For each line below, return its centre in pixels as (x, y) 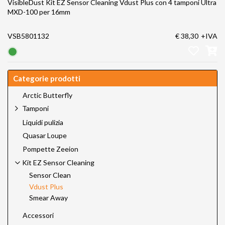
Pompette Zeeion (50, 149)
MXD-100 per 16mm (39, 12)
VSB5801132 (28, 36)
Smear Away (48, 198)
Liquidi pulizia (43, 122)
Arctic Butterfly (47, 95)
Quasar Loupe (45, 136)
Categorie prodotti (47, 78)
